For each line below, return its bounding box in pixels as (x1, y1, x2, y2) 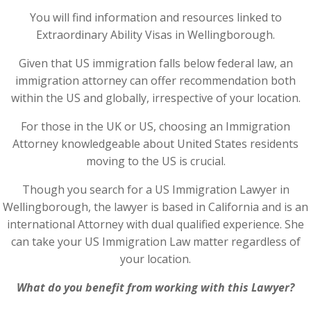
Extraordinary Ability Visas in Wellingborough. (36, 27, 275, 42)
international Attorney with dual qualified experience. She (7, 217, 304, 232)
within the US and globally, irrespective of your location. (10, 90, 301, 106)
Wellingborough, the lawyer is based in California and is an (3, 199, 308, 215)
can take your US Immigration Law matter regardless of (10, 234, 301, 249)
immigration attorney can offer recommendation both (15, 73, 296, 88)
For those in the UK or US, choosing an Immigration (21, 119, 290, 134)
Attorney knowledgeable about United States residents (12, 136, 299, 151)
